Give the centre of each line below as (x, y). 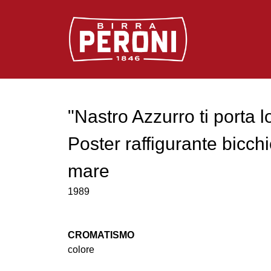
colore (81, 250)
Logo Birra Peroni (105, 23)
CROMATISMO (101, 235)
